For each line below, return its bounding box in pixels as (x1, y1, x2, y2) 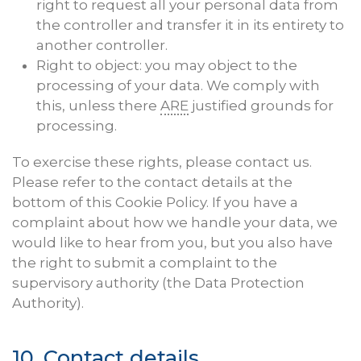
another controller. (36, 37, 168, 54)
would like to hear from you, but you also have (12, 234, 333, 251)
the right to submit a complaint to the (12, 255, 277, 272)
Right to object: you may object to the (36, 57, 297, 74)
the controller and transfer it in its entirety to (36, 17, 344, 34)
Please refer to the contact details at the (12, 174, 293, 191)
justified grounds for (189, 98, 334, 114)
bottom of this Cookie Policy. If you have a (12, 194, 298, 211)
